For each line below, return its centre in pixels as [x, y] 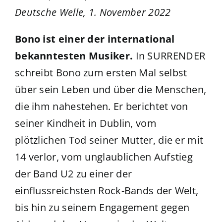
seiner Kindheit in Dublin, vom [85, 123]
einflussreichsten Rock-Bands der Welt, [107, 191]
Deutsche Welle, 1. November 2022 [93, 12]
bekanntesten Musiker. [75, 56]
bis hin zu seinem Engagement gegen [102, 208]
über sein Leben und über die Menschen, [111, 90]
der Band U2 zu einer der [73, 174]
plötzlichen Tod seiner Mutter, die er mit [109, 140]
